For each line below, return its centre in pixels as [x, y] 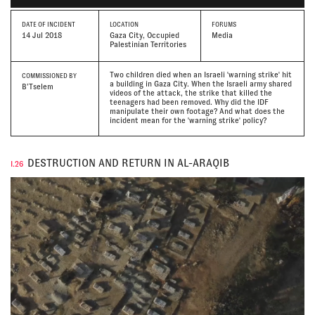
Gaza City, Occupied [144, 36]
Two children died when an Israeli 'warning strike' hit [200, 74]
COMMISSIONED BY [49, 76]
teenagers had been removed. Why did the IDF [189, 102]
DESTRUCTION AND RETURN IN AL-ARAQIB [128, 163]
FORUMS [224, 24]
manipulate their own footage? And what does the [197, 111]
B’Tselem [38, 87]
